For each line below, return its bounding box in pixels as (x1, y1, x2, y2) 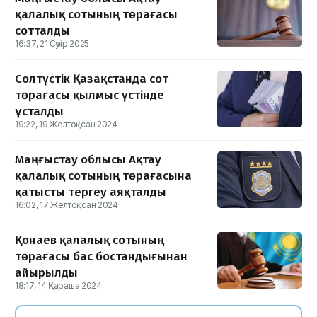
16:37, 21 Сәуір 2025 (15, 38, 89, 50)
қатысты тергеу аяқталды (15, 185, 166, 200)
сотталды (15, 23, 70, 39)
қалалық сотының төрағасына (15, 168, 192, 184)
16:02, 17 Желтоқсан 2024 (15, 200, 118, 211)
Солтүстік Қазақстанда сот (15, 71, 168, 87)
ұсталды (15, 104, 64, 120)
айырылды (15, 265, 78, 281)
